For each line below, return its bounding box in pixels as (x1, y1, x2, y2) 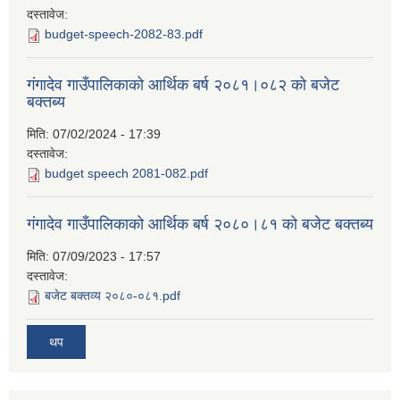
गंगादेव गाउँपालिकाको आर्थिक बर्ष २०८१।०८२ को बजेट (27, 76, 339, 95)
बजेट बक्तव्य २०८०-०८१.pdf (45, 288, 180, 304)
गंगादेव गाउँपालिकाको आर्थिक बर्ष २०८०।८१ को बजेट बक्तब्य (27, 215, 373, 234)
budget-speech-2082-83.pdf (45, 27, 203, 42)
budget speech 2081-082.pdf (45, 166, 208, 181)
